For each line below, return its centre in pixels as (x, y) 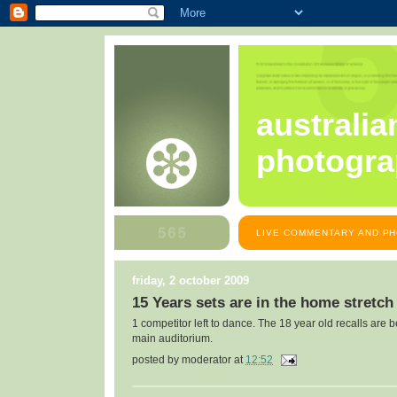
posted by (157, 359)
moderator (206, 359)
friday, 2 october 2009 (191, 280)
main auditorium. (172, 339)
